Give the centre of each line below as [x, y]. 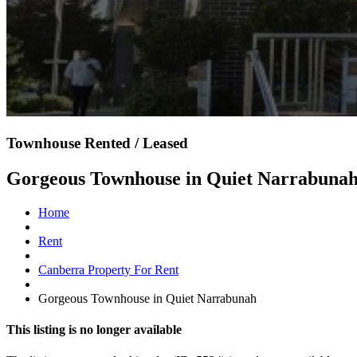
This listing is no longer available [94, 329]
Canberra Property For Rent [108, 269]
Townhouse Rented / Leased [97, 143]
